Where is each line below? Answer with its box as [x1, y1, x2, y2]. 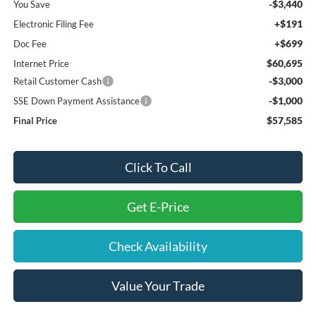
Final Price [13, 114, 57, 126]
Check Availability [109, 238, 207, 254]
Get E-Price [127, 198, 189, 214]
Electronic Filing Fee [13, 18, 94, 30]
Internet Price [13, 57, 69, 69]
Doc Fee [13, 37, 47, 49]
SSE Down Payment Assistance [13, 95, 140, 107]
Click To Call [124, 159, 192, 175]
